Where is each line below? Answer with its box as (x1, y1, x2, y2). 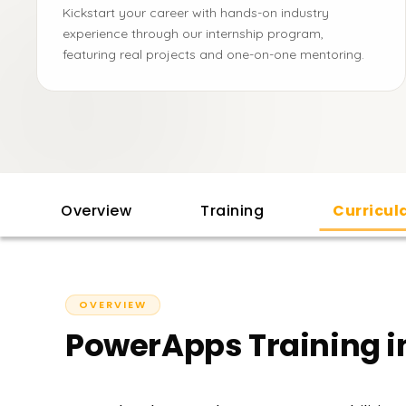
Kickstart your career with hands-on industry (63, 5, 329, 21)
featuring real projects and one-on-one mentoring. (63, 46, 364, 63)
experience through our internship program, (63, 25, 324, 42)
